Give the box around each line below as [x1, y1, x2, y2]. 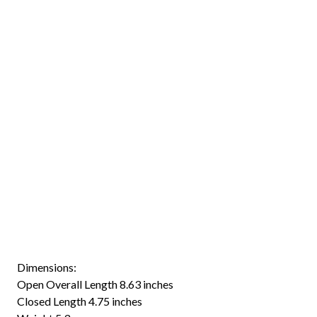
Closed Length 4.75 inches [17, 294, 142, 308]
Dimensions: [17, 260, 76, 274]
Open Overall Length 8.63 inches [17, 277, 173, 291]
